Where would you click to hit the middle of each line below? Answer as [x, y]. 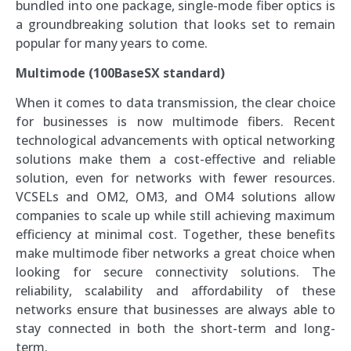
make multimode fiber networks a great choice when [175, 253]
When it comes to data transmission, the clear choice [175, 103]
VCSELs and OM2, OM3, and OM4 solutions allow [175, 197]
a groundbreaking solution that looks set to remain [175, 24]
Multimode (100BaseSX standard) [122, 73]
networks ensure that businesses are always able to [175, 310]
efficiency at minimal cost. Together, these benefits [175, 235]
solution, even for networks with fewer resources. [175, 178]
